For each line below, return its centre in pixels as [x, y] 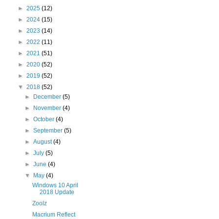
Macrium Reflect [54, 215]
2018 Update [57, 192]
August [44, 142]
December [48, 97]
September [49, 131]
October [45, 119]
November [48, 108]
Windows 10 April [55, 185]
